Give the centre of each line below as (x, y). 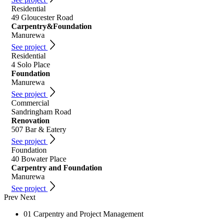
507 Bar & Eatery (39, 129)
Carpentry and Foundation (57, 168)
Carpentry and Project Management (88, 214)
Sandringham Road (41, 112)
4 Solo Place (31, 65)
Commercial (30, 103)
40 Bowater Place (39, 159)
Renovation (30, 121)
